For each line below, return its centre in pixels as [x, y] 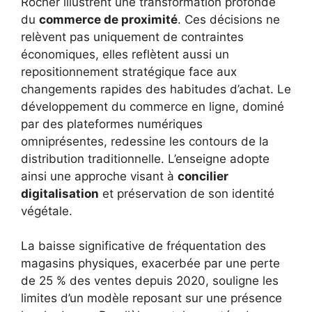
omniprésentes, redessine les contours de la [145, 141]
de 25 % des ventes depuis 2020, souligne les [150, 281]
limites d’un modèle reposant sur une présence [151, 298]
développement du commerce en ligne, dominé [153, 106]
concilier [203, 176]
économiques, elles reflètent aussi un [125, 54]
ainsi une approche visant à [99, 176]
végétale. [47, 211]
